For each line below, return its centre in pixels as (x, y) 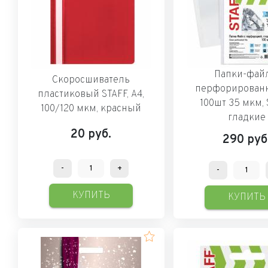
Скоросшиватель (91, 80)
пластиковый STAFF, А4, (91, 94)
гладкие (246, 118)
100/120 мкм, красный (91, 109)
